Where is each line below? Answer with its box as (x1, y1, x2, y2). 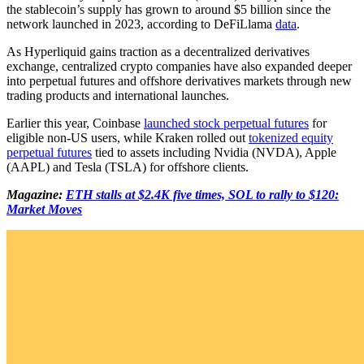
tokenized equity (249, 130, 333, 145)
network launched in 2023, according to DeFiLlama (6, 16, 275, 31)
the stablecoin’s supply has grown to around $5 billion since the (6, 2, 331, 16)
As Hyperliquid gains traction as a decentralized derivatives (6, 44, 310, 58)
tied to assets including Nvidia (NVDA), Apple (92, 145, 336, 159)
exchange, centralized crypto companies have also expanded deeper (6, 58, 352, 73)
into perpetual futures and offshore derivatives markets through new (6, 73, 352, 88)
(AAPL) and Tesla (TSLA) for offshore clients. (6, 159, 249, 174)
